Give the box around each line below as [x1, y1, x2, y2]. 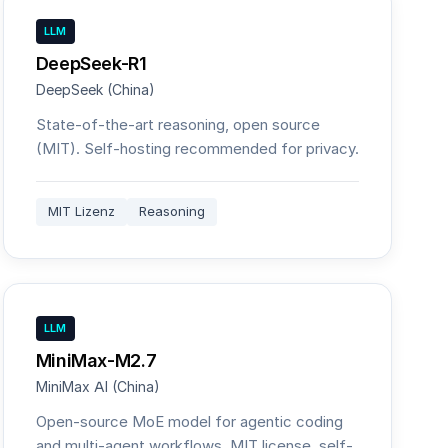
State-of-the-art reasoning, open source [35, 115, 320, 134]
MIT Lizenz [47, 203, 115, 220]
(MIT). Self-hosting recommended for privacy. [35, 139, 359, 158]
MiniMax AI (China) [35, 378, 160, 396]
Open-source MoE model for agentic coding [35, 412, 343, 431]
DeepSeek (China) [35, 81, 155, 99]
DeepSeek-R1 [35, 53, 147, 74]
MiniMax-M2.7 [35, 350, 157, 371]
